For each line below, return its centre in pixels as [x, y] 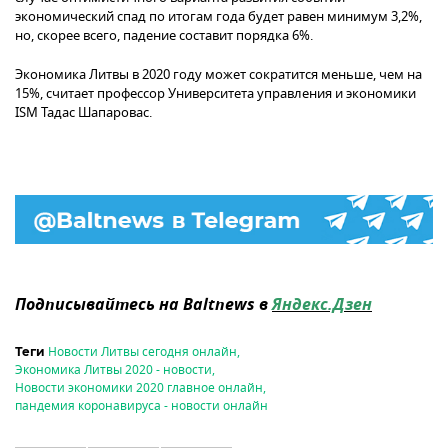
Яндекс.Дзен [322, 305]
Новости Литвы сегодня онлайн [142, 351]
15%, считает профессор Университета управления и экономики [215, 93]
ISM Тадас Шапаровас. [83, 112]
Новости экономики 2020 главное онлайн [139, 387]
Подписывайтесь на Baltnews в [143, 305]
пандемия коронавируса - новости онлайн [141, 405]
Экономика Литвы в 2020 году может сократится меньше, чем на [218, 74]
